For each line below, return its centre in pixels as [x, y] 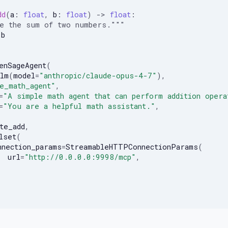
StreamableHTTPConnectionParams [132, 147]
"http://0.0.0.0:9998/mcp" [80, 157]
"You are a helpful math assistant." [79, 106]
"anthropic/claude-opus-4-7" [98, 75]
